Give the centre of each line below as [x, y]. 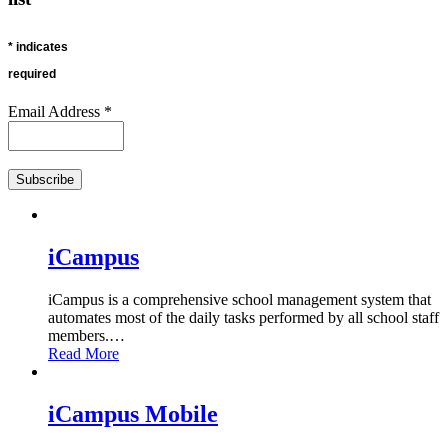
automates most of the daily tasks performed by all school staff [243, 318]
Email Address [56, 112]
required [32, 73]
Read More [83, 354]
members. [78, 336]
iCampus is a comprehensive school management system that [239, 300]
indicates [40, 46]
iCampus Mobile [133, 414]
